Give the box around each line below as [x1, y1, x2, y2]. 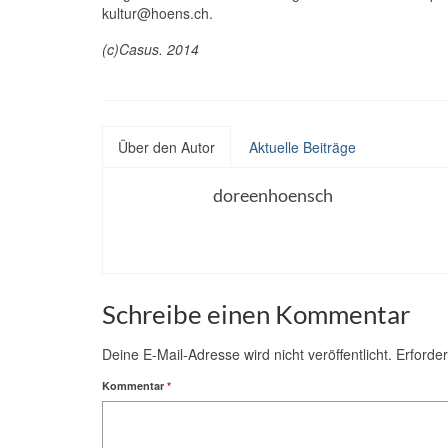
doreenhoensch [213, 184, 333, 207]
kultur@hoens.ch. [102, 3, 213, 24]
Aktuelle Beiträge [249, 137, 356, 158]
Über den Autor [118, 137, 215, 158]
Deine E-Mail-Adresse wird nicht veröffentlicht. [102, 344, 392, 365]
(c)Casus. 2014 [102, 39, 199, 60]
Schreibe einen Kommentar [102, 298, 410, 331]
